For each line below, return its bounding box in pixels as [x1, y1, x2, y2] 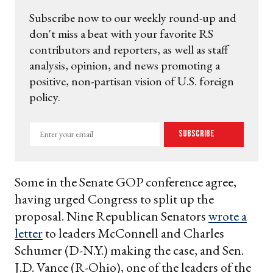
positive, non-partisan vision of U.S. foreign [29, 73, 234, 89]
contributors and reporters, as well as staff [29, 41, 229, 57]
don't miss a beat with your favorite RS [29, 25, 213, 41]
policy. [29, 88, 60, 105]
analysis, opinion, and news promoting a [29, 57, 220, 73]
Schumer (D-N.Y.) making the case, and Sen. [15, 241, 244, 259]
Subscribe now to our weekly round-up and [29, 9, 236, 26]
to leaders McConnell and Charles [43, 224, 224, 242]
